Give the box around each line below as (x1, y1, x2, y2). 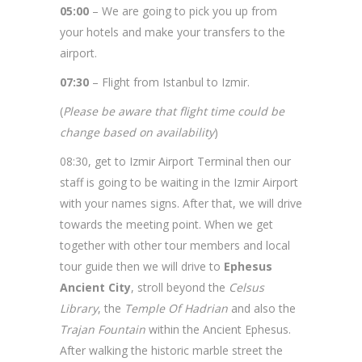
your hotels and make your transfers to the (60, 24, 285, 40)
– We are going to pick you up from (89, 3, 277, 19)
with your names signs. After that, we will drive (60, 196, 302, 211)
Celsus (229, 280, 264, 295)
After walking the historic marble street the (60, 343, 283, 358)
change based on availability (60, 124, 214, 140)
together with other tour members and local (60, 238, 290, 253)
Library (60, 301, 98, 316)
